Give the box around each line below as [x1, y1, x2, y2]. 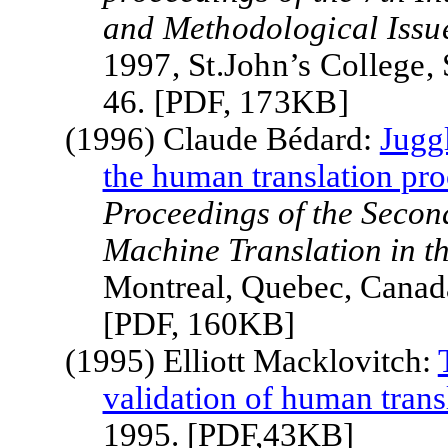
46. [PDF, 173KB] [102, 84, 349, 120]
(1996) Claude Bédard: [64, 121, 380, 157]
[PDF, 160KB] [102, 306, 295, 342]
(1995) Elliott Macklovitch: [64, 343, 438, 379]
